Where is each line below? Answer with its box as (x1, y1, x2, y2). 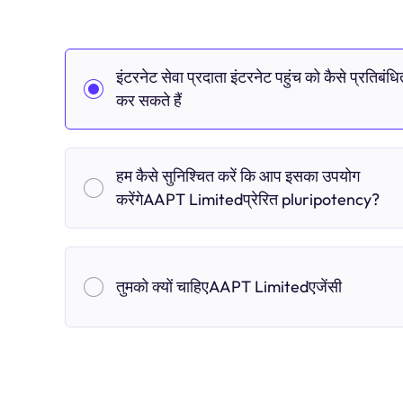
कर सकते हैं (116, 90, 182, 111)
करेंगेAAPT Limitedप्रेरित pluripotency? (116, 189, 380, 210)
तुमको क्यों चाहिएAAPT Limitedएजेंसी (116, 276, 342, 297)
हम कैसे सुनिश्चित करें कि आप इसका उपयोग (116, 166, 360, 186)
